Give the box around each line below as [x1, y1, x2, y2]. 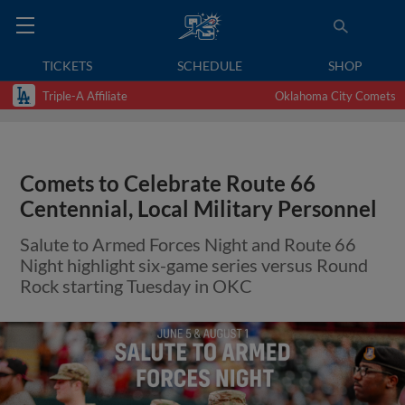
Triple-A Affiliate [42, 88, 127, 103]
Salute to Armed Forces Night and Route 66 [20, 233, 357, 255]
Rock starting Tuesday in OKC [20, 275, 253, 297]
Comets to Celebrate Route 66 [20, 171, 316, 196]
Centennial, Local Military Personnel [20, 196, 378, 221]
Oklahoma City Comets [275, 88, 396, 103]
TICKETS [42, 58, 93, 73]
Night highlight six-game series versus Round [20, 254, 369, 276]
